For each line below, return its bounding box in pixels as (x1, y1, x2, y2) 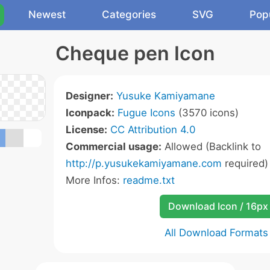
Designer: (66, 90, 113, 102)
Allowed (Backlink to (162, 140, 261, 152)
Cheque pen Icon (55, 42, 215, 65)
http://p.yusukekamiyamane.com (66, 157, 222, 169)
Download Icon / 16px (168, 200, 268, 212)
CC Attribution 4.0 (110, 124, 195, 136)
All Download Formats (165, 227, 268, 239)
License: (66, 124, 107, 136)
